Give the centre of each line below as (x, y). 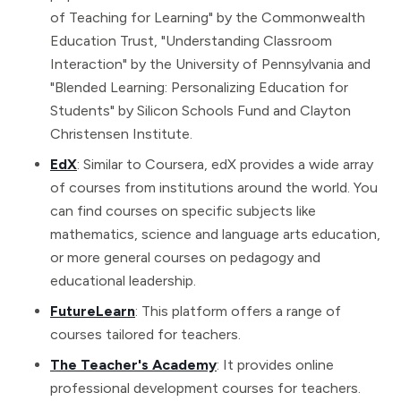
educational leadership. (123, 281)
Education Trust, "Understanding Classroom (191, 41)
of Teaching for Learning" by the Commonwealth (208, 18)
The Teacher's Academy (133, 365)
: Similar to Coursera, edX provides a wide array (225, 165)
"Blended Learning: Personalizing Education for (199, 88)
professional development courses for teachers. (205, 388)
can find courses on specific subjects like (183, 211)
